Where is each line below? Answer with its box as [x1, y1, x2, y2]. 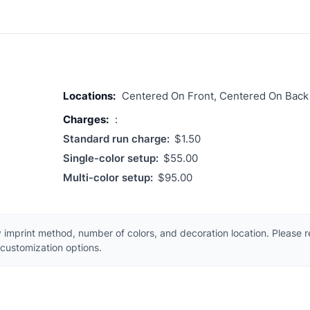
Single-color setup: [63, 151, 158, 165]
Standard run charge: [63, 131, 170, 145]
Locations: [63, 89, 116, 102]
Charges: [63, 112, 109, 126]
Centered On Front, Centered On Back [122, 89, 309, 102]
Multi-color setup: [63, 170, 153, 184]
